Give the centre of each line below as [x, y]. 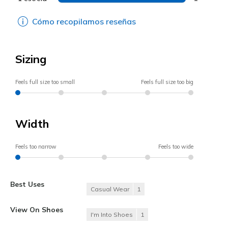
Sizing [31, 59]
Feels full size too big [167, 82]
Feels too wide [176, 146]
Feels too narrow [36, 146]
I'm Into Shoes [112, 214]
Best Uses [27, 184]
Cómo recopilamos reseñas [84, 21]
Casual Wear [110, 189]
